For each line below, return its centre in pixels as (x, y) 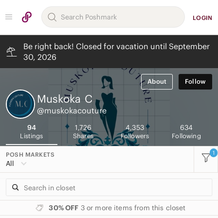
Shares (83, 136)
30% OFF (64, 208)
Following (186, 136)
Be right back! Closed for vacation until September (117, 46)
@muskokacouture (72, 110)
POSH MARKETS (30, 154)
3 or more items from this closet (132, 208)
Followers (135, 136)
